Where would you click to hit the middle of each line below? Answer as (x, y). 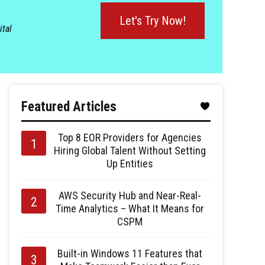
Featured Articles (69, 107)
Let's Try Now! (153, 21)
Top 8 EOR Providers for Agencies (130, 138)
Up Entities (130, 164)
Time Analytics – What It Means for (130, 209)
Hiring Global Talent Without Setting (130, 151)
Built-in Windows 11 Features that (130, 253)
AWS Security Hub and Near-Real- (130, 195)
